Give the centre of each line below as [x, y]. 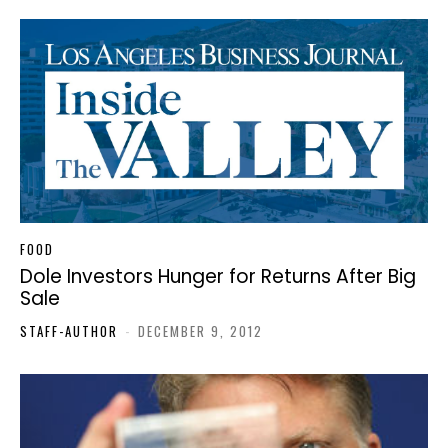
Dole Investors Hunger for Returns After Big [218, 277]
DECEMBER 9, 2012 [200, 331]
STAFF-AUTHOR [69, 331]
